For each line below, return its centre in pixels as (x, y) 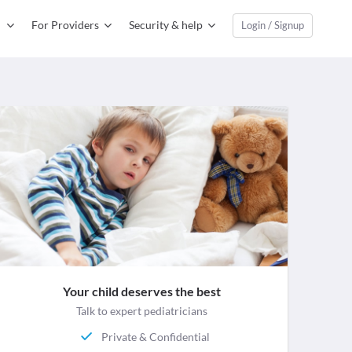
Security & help (166, 25)
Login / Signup (273, 25)
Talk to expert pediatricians (141, 311)
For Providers (65, 25)
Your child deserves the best (141, 291)
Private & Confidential (156, 336)
